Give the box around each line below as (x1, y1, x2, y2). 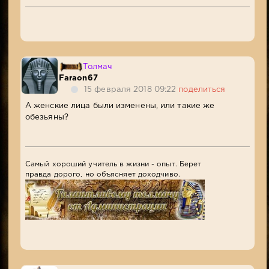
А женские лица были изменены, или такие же (25, 103, 215, 110)
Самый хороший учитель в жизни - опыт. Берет (25, 161, 202, 168)
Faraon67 (58, 75, 98, 82)
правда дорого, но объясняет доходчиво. (25, 171, 180, 178)
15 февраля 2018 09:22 (84, 86, 179, 94)
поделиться (178, 86, 226, 94)
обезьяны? (25, 114, 68, 121)
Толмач (82, 64, 113, 71)
